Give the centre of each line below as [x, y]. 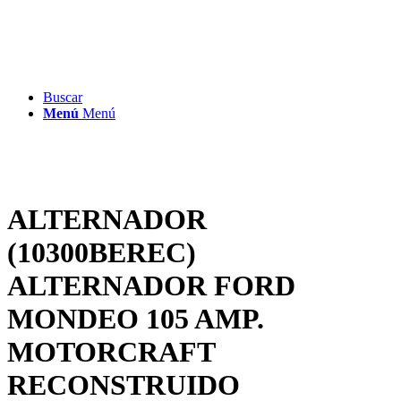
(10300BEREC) [102, 253]
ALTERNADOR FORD [151, 286]
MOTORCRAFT [111, 352]
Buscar [63, 97]
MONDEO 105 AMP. [136, 319]
